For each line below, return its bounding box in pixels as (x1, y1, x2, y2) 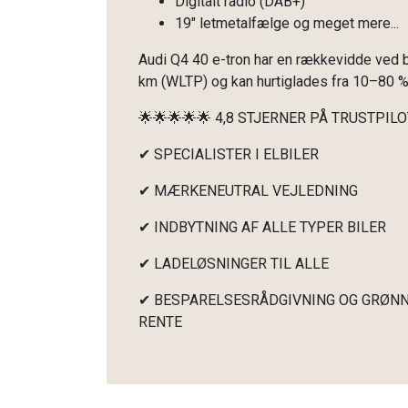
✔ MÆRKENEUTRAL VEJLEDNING (138, 182, 358, 199)
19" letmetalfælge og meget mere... (175, 15, 399, 32)
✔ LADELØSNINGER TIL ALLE (138, 255, 329, 272)
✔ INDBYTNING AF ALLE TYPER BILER (138, 219, 386, 236)
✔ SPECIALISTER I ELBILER (138, 146, 319, 163)
